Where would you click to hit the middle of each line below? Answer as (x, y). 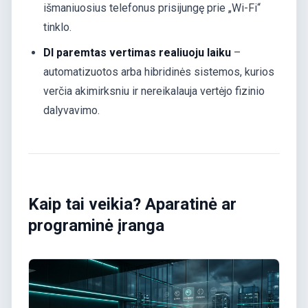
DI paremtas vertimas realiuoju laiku (137, 52)
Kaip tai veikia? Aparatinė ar (132, 204)
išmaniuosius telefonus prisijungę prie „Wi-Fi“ (152, 8)
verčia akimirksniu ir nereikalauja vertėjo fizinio (154, 91)
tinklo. (58, 27)
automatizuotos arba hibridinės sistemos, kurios (159, 71)
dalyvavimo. (72, 110)
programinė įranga (96, 225)
